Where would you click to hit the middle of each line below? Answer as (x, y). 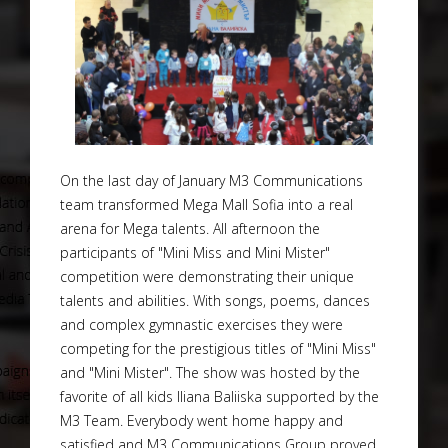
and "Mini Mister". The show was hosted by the (210, 372)
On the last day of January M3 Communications (211, 180)
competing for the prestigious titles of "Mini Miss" (218, 348)
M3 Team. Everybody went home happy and (201, 420)
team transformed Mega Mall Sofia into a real (206, 204)
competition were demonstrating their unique (207, 276)
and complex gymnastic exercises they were (201, 324)
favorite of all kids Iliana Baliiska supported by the (219, 396)
